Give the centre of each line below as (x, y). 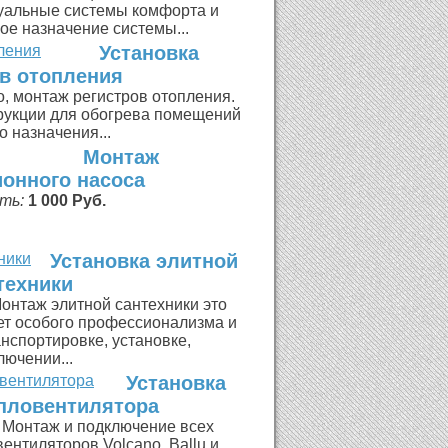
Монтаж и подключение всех (108, 426)
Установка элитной (144, 261)
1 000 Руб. (67, 200)
